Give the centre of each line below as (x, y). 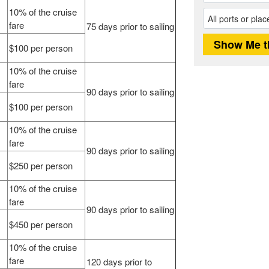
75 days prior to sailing (131, 26)
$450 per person (41, 225)
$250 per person (41, 166)
